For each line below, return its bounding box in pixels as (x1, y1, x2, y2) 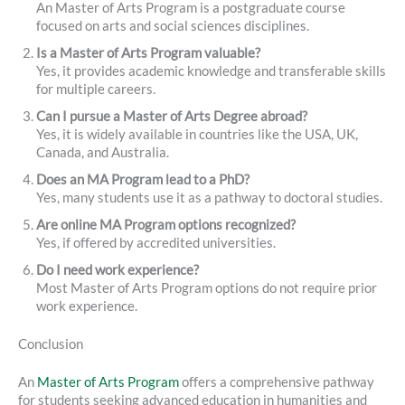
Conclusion (18, 336, 83, 353)
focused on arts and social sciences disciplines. (36, 18, 309, 34)
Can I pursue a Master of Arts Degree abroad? (36, 108, 307, 125)
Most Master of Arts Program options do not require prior (36, 280, 377, 297)
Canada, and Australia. (36, 145, 169, 161)
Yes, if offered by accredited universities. (36, 235, 276, 251)
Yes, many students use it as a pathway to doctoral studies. (36, 190, 382, 206)
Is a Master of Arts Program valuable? (36, 45, 260, 61)
